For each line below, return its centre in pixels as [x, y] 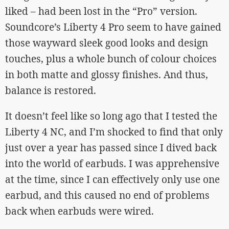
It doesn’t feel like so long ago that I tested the [111, 116]
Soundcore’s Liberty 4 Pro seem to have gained [113, 27]
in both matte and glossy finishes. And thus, [107, 75]
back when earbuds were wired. [79, 211]
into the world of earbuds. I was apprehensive [112, 164]
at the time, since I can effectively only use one [112, 179]
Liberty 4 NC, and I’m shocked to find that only [114, 132]
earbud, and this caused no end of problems [107, 195]
